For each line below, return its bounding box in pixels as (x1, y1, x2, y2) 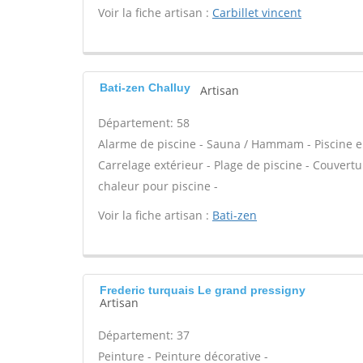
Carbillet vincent (212, 5, 301, 20)
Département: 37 (98, 327, 190, 343)
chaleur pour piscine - (98, 178, 218, 194)
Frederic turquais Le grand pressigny (100, 284, 305, 297)
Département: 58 (98, 115, 190, 130)
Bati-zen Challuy (100, 81, 190, 94)
